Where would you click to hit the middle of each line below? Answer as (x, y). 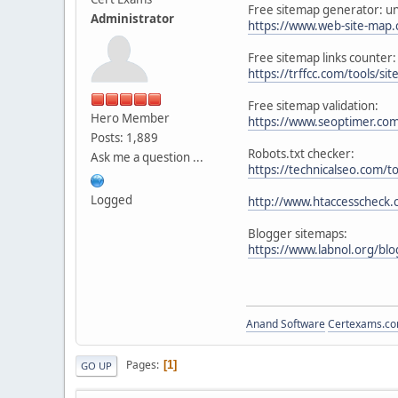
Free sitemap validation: (313, 105)
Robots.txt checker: (301, 153)
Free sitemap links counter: (322, 57)
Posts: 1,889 (124, 137)
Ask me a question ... (147, 157)
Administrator (132, 18)
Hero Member (130, 118)
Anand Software (286, 323)
